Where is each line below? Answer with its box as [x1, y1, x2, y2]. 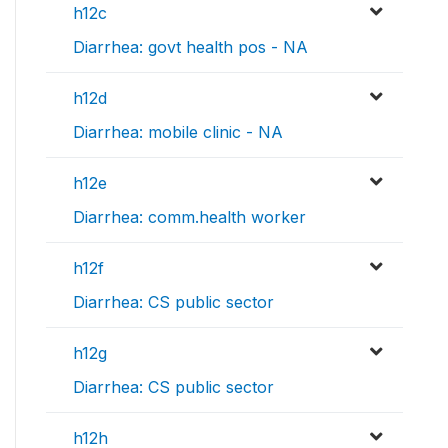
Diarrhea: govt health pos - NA [73, 37, 308, 58]
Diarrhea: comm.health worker [73, 207, 306, 228]
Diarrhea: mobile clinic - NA [73, 122, 283, 143]
